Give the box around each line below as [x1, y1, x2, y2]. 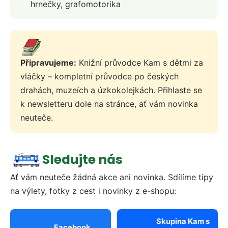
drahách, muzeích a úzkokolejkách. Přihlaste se [20, 84, 202, 95]
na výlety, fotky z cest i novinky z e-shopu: [10, 185, 176, 196]
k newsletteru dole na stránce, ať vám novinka [20, 98, 198, 109]
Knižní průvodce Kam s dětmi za [76, 57, 203, 68]
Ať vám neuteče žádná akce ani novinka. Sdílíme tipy [10, 172, 213, 182]
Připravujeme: [20, 57, 76, 68]
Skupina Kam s [156, 216, 210, 226]
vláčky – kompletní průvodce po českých [20, 71, 179, 81]
